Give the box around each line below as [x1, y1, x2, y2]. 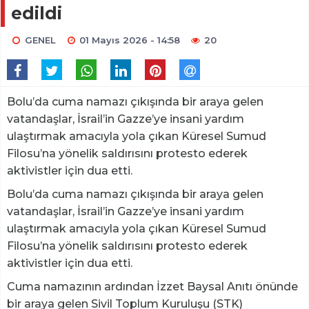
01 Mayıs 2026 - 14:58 [79, 34, 181, 46]
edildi [11, 3, 62, 24]
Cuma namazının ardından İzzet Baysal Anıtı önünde [7, 280, 298, 294]
